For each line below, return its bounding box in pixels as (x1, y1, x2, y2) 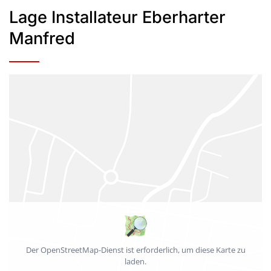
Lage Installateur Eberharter (9, 7, 226, 28)
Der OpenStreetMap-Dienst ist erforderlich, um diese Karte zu (25, 244, 246, 256)
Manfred (9, 28, 75, 49)
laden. (125, 256, 146, 267)
